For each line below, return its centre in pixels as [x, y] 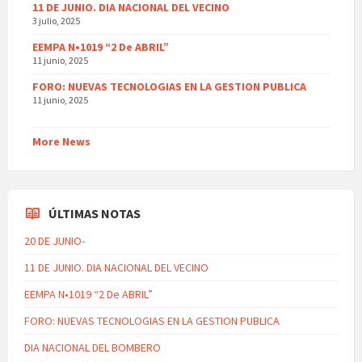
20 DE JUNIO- [55, 241]
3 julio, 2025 [56, 21]
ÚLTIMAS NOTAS [95, 214]
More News [61, 142]
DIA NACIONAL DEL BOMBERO [93, 348]
